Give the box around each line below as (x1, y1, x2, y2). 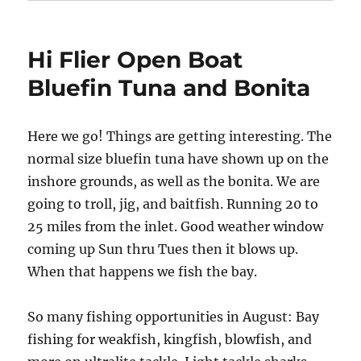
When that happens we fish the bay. (27, 263, 261, 280)
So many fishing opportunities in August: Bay (27, 309, 320, 325)
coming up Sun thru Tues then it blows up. (27, 241, 299, 257)
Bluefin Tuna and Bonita (27, 74, 311, 102)
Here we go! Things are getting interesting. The (27, 128, 333, 144)
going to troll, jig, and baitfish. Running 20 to (27, 196, 319, 212)
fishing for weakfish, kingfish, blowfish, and (27, 331, 313, 347)
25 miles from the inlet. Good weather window (27, 218, 324, 234)
